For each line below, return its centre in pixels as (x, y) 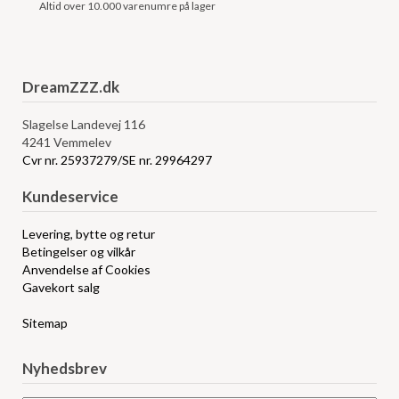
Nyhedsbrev (65, 369)
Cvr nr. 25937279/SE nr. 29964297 (118, 160)
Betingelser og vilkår (79, 252)
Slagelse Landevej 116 (84, 125)
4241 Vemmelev (67, 142)
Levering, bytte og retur (89, 234)
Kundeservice (71, 197)
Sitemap (45, 323)
